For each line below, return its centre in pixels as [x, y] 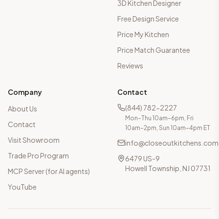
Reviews [130, 66]
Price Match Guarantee [154, 50]
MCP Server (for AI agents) [49, 171]
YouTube [22, 187]
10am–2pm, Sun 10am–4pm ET [168, 128]
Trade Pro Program [38, 155]
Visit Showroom [34, 140]
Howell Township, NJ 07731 [168, 168]
